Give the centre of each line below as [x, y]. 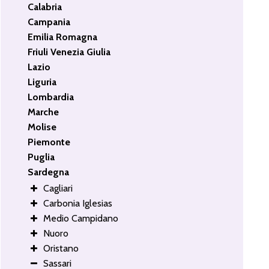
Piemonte [49, 142]
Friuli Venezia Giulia [69, 52]
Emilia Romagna [63, 37]
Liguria [42, 82]
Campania [49, 22]
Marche [44, 112]
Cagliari [58, 188]
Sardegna [49, 172]
